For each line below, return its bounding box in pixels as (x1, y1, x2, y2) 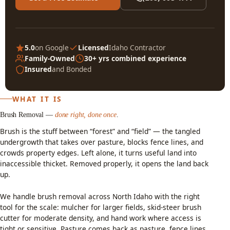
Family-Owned (25, 53, 75, 64)
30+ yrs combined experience (84, 53, 186, 64)
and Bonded (52, 64, 91, 74)
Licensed (78, 43, 109, 53)
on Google (35, 43, 69, 53)
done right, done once (54, 111, 117, 119)
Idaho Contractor (109, 43, 166, 53)
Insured (25, 64, 52, 74)
